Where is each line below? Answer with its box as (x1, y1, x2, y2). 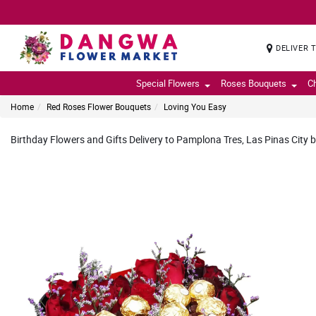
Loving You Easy (164, 101, 226, 112)
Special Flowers (135, 77, 200, 90)
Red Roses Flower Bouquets (47, 101, 151, 112)
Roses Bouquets (220, 77, 286, 90)
